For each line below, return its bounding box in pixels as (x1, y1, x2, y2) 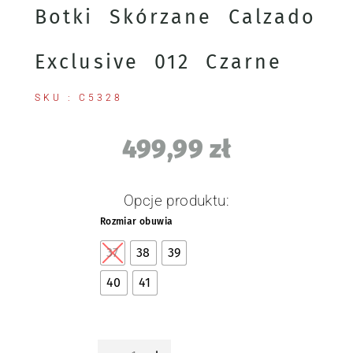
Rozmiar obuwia (99, 216, 173, 228)
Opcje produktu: (124, 191, 229, 210)
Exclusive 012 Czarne (35, 50, 283, 74)
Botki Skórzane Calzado (35, 5, 317, 29)
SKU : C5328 (35, 92, 123, 104)
